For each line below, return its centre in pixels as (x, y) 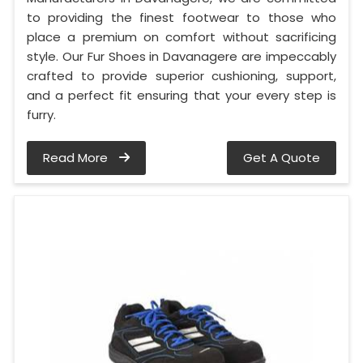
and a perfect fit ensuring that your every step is (181, 96)
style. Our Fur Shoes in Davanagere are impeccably (181, 57)
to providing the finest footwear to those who (181, 18)
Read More (77, 158)
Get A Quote (282, 158)
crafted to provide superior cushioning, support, (181, 76)
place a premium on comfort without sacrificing (181, 37)
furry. (41, 115)
